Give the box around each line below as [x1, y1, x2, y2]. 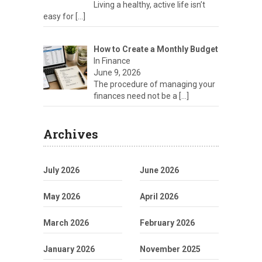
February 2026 [140, 218, 195, 227]
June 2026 [140, 165, 179, 175]
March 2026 [43, 218, 89, 227]
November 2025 [140, 244, 201, 254]
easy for [43, 11, 75, 21]
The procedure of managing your [93, 79, 215, 89]
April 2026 [140, 191, 178, 201]
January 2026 [43, 244, 95, 254]
